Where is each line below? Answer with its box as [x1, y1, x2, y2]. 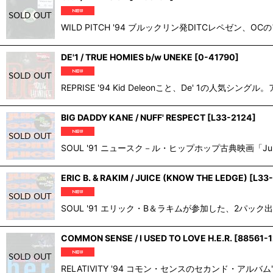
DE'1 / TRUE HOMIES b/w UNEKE [61, 52, 193, 63]
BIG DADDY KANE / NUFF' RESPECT [61, 112, 205, 123]
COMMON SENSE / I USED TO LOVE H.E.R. [61, 233, 232, 244]
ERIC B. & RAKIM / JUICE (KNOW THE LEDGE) [61, 172, 247, 183]
